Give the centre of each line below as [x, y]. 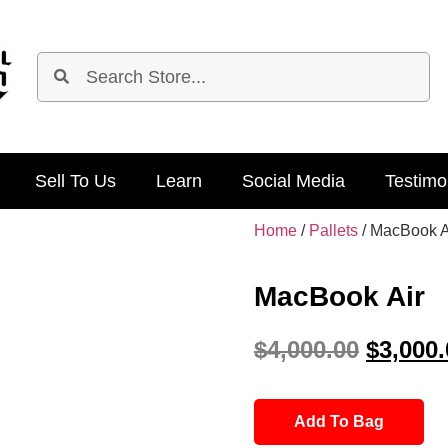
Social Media [293, 181]
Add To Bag [339, 421]
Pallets [333, 231]
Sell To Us [75, 181]
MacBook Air [339, 297]
